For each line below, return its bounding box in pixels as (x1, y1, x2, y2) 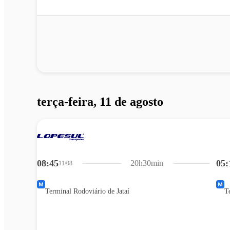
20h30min (130, 159, 164, 168)
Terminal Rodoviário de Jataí (45, 187, 129, 196)
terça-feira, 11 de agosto (37, 95, 163, 109)
